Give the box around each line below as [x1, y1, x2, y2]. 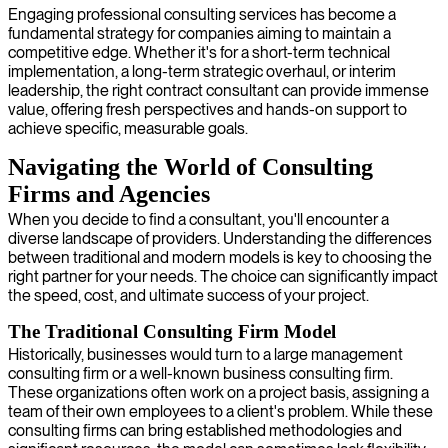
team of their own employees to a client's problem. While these [8, 401, 433, 421]
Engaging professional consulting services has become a [8, 4, 396, 24]
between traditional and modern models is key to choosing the [8, 247, 432, 267]
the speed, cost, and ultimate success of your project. [8, 285, 369, 305]
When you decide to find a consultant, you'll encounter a [8, 209, 389, 229]
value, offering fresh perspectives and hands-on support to [8, 99, 407, 119]
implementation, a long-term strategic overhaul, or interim [8, 61, 396, 81]
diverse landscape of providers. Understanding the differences [8, 228, 432, 248]
